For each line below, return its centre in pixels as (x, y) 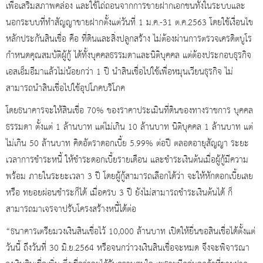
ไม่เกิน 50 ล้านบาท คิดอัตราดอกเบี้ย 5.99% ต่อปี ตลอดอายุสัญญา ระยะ (127, 144)
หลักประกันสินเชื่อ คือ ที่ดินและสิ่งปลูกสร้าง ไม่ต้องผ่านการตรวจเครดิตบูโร (129, 39)
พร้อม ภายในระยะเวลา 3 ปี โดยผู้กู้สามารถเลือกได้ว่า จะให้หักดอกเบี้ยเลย (129, 176)
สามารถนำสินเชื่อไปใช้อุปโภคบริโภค (65, 88)
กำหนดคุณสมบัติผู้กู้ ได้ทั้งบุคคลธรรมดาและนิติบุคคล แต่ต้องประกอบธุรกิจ (129, 55)
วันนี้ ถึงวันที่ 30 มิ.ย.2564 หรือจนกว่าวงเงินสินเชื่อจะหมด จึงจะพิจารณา (128, 248)
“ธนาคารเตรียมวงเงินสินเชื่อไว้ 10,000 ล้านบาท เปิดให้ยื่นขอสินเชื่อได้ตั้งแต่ (131, 232)
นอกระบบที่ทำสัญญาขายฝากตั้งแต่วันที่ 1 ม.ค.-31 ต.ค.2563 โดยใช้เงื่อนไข (129, 23)
